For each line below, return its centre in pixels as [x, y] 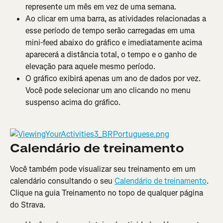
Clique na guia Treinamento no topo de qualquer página [108, 193]
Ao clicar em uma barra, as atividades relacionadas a [117, 19]
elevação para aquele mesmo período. [90, 67]
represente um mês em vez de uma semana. [101, 7]
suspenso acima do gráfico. [73, 103]
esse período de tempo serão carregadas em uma [111, 31]
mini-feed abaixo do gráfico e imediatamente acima [115, 43]
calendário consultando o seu [62, 181]
